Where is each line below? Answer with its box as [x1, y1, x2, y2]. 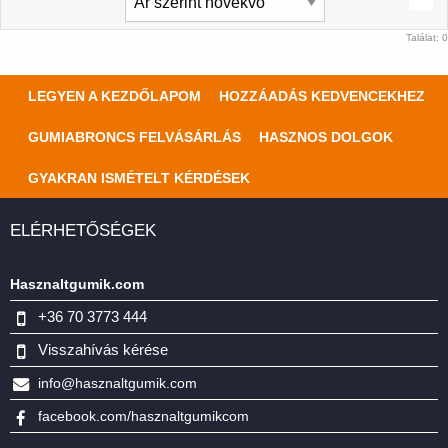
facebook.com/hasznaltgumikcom [38, 408, 249, 425]
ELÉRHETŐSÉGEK [10, 221, 156, 241]
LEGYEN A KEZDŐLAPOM [28, 88, 202, 105]
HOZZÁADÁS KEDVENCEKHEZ [219, 88, 426, 105]
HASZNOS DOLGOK [259, 129, 394, 146]
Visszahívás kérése [38, 341, 168, 359]
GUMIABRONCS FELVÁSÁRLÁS [28, 129, 242, 146]
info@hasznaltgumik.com [38, 375, 197, 392]
